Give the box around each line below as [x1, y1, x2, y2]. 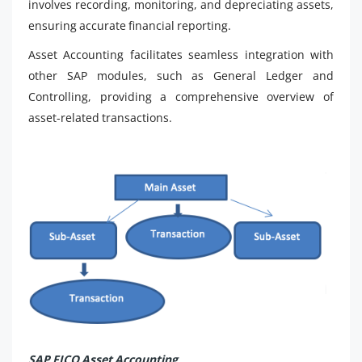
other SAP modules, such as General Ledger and [28, 67, 334, 83]
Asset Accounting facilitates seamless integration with [28, 46, 334, 62]
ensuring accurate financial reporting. [28, 17, 231, 33]
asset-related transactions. [28, 109, 172, 125]
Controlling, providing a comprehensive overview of [28, 88, 334, 104]
